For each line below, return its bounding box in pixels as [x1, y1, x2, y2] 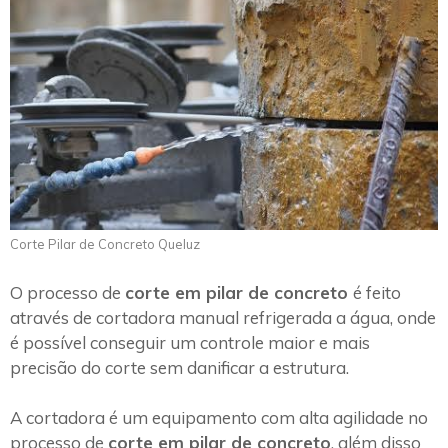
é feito [353, 281, 401, 303]
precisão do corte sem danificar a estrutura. [10, 356, 353, 378]
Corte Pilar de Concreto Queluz [10, 236, 200, 253]
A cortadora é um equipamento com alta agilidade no [10, 407, 428, 429]
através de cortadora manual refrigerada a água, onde [10, 306, 436, 328]
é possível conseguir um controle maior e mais [10, 331, 370, 353]
